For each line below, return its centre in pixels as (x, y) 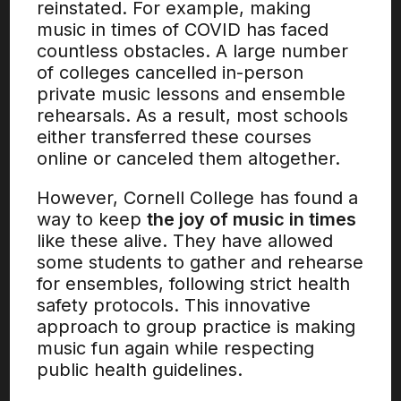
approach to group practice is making (196, 327)
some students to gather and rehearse (200, 262)
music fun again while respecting (176, 348)
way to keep (92, 219)
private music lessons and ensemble (192, 94)
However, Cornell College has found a (198, 198)
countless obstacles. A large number (193, 51)
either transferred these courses (175, 137)
